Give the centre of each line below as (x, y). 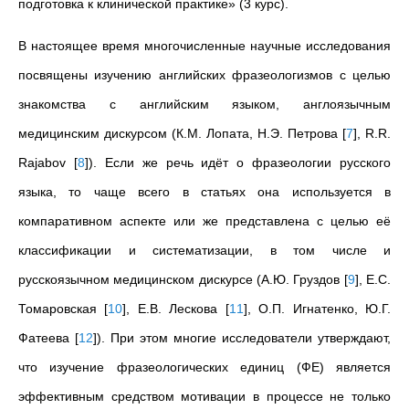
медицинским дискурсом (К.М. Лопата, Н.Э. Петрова (180, 133)
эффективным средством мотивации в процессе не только (204, 396)
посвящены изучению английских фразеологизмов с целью (204, 75)
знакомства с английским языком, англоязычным (204, 104)
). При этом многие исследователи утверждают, (244, 338)
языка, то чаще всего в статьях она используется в (204, 192)
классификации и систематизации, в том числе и (204, 250)
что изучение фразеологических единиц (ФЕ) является (204, 367)
